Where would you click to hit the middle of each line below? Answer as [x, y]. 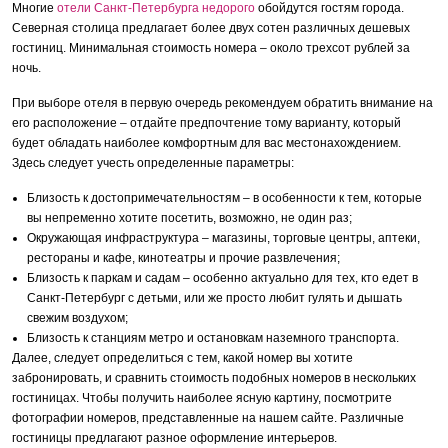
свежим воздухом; [78, 318]
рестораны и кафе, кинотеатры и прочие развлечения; [184, 258]
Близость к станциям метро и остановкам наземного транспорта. [213, 338]
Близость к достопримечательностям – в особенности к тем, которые [225, 198]
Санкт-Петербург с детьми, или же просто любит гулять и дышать [215, 298]
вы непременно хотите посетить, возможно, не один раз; [190, 218]
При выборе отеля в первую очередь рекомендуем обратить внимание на [223, 103]
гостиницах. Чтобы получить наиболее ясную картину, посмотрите [202, 398]
